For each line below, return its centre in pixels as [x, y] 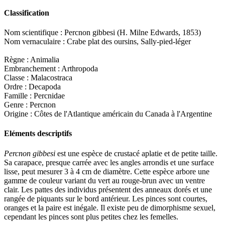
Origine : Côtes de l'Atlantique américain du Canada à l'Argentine [108, 114]
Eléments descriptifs [38, 134]
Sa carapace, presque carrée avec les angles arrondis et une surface [109, 162]
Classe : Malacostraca [38, 78]
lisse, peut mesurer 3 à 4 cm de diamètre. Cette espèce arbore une [107, 171]
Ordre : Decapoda [32, 87]
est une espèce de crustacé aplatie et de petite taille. [136, 153]
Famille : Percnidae [34, 96]
